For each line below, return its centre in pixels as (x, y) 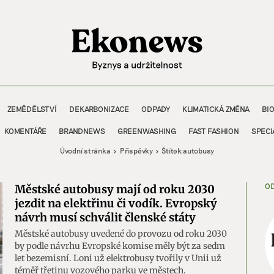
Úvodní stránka (86, 150)
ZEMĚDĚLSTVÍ (32, 109)
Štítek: (172, 150)
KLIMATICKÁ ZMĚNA (216, 109)
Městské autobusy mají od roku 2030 (115, 189)
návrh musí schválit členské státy (105, 217)
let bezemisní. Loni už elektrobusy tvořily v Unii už (118, 258)
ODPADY (156, 109)
